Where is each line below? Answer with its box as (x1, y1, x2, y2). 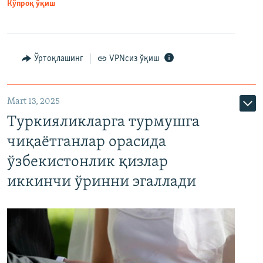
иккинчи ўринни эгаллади (7, 174, 196, 191)
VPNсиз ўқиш (109, 54, 159, 64)
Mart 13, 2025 (7, 97, 60, 107)
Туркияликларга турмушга (7, 114, 200, 131)
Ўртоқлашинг (33, 54, 83, 64)
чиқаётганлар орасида (7, 134, 166, 151)
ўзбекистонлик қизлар (7, 154, 168, 171)
